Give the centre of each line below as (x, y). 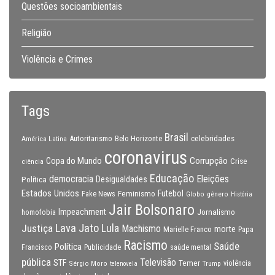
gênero (218, 194)
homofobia (39, 212)
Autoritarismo (91, 138)
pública (36, 262)
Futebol (171, 193)
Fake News (99, 194)
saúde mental (191, 247)
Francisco (37, 247)
